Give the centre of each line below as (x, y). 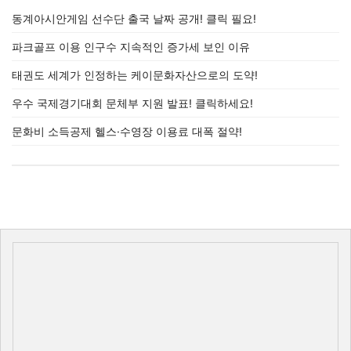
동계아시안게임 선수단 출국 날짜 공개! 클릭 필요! (134, 18)
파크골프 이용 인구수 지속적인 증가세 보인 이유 (131, 47)
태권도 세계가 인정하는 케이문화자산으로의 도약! (135, 75)
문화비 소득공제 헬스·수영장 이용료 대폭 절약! (127, 131)
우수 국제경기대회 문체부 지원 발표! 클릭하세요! (132, 103)
